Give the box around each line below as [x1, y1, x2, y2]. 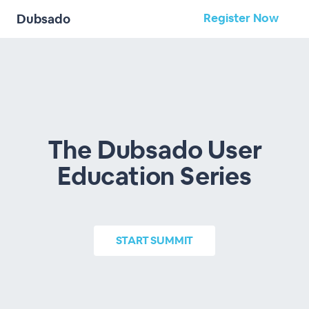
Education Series [57, 160, 252, 192]
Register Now [203, 10, 279, 26]
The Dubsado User [47, 134, 262, 166]
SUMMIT [150, 233, 194, 248]
